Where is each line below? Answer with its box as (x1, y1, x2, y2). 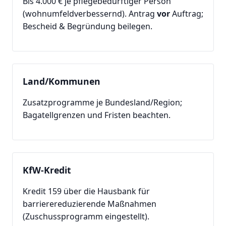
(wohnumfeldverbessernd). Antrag (23, 8, 157, 19)
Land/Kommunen (23, 75, 100, 87)
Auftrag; (170, 8, 203, 19)
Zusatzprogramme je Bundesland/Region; (23, 96, 182, 108)
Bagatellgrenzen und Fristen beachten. (23, 109, 171, 121)
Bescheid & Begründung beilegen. (23, 20, 152, 32)
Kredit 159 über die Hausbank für (23, 185, 150, 197)
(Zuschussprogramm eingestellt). (23, 210, 149, 222)
